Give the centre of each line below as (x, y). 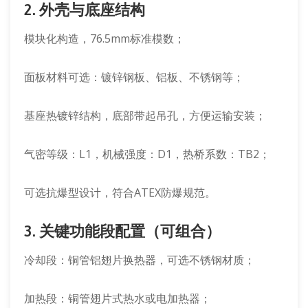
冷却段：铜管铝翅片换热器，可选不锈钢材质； (140, 260)
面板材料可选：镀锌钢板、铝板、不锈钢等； (134, 77)
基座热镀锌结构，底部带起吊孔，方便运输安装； (145, 115)
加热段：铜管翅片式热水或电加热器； (118, 298)
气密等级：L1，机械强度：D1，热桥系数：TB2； (147, 154)
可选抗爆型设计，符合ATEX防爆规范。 (120, 192)
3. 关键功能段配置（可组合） (122, 231)
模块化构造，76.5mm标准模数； (104, 38)
